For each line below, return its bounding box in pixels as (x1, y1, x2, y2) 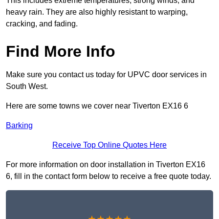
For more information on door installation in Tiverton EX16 (6, 160, 205, 169)
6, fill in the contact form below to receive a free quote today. (6, 172, 211, 181)
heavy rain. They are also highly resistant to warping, (6, 8, 188, 17)
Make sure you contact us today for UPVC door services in (6, 70, 207, 79)
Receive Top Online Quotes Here (52, 141, 167, 150)
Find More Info (6, 43, 115, 61)
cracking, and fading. (6, 20, 78, 28)
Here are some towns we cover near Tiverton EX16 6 (6, 102, 188, 110)
